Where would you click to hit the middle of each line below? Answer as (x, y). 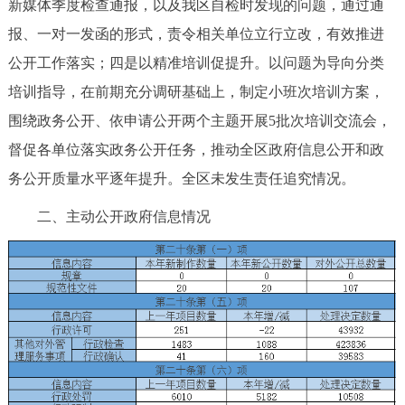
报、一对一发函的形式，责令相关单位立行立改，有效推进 (196, 33)
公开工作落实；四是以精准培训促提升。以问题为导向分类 (196, 62)
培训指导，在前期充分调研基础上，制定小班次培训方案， (196, 91)
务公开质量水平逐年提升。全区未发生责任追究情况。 (181, 178)
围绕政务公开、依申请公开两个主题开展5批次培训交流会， (199, 120)
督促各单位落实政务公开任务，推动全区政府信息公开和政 (196, 149)
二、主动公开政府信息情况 (109, 216)
